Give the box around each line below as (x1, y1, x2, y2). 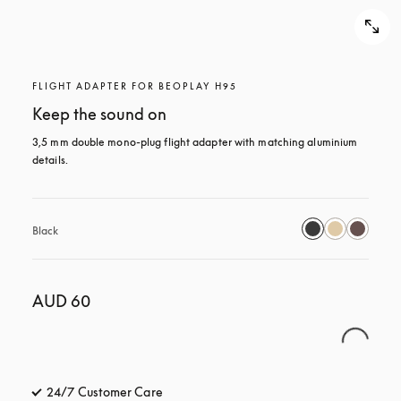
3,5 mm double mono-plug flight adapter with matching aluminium (32, 135, 358, 149)
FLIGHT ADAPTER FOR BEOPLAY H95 (32, 81, 237, 91)
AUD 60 (32, 291, 90, 311)
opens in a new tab (162, 384, 270, 399)
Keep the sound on (32, 104, 166, 124)
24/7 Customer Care (47, 384, 163, 399)
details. (32, 153, 68, 166)
